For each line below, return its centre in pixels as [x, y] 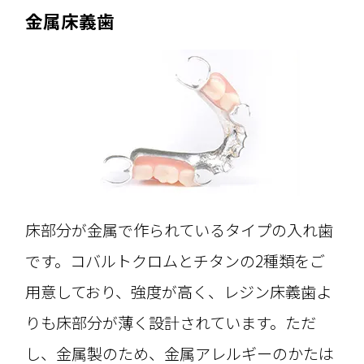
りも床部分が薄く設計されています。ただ [171, 322]
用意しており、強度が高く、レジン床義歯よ [179, 291]
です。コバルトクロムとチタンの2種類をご [175, 260]
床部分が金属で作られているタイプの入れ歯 [180, 230]
